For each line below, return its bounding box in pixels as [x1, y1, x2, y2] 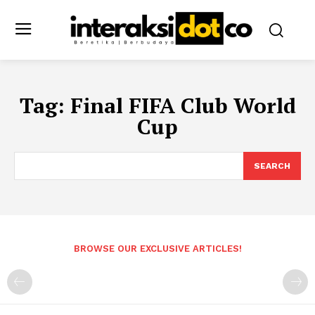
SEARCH [254, 160, 290, 171]
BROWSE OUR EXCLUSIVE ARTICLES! [73, 243, 242, 254]
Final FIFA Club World [70, 91, 296, 120]
